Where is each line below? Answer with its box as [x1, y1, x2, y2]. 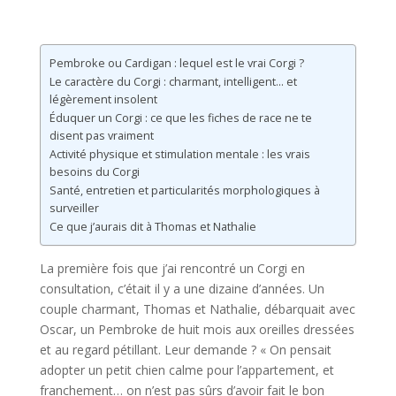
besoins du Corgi [49, 164, 140, 180]
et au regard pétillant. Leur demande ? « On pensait [39, 341, 331, 359]
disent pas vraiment [49, 128, 154, 144]
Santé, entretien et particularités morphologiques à [49, 183, 320, 199]
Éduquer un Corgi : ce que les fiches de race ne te [49, 110, 312, 126]
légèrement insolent [49, 92, 157, 108]
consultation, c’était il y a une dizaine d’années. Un [39, 280, 324, 298]
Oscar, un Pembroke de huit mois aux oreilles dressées [39, 321, 354, 339]
